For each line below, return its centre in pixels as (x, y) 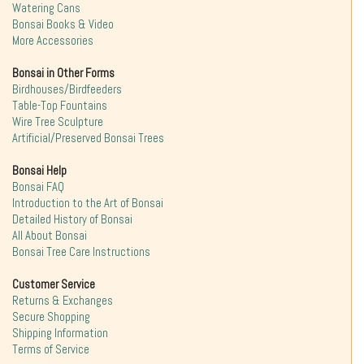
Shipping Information (60, 334)
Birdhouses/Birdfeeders (67, 90)
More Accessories (53, 41)
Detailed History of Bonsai (72, 220)
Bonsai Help (39, 171)
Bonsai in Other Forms (63, 74)
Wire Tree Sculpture (58, 122)
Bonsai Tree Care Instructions (81, 252)
